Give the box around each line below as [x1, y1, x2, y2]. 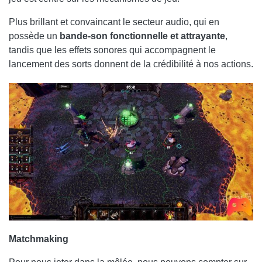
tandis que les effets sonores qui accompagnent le [9, 45, 216, 56]
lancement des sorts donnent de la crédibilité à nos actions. [9, 59, 253, 70]
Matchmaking [9, 234, 68, 244]
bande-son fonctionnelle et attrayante [60, 31, 225, 42]
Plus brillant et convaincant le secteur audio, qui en [9, 17, 219, 27]
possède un [9, 31, 60, 42]
